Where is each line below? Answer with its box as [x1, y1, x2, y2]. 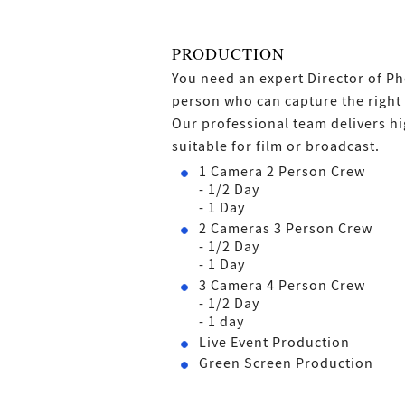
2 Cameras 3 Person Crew [199, 220, 372, 239]
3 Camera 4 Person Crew [199, 277, 365, 296]
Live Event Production [199, 334, 350, 353]
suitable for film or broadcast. [172, 137, 380, 156]
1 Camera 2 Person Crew [199, 163, 365, 182]
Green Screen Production [199, 354, 373, 373]
